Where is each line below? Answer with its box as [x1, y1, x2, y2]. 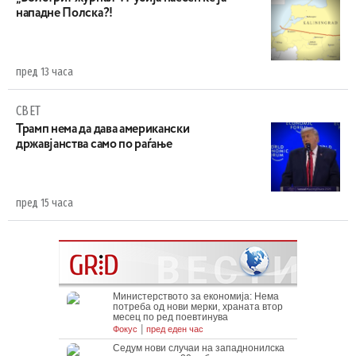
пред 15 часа [16, 195, 73, 210]
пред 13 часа [16, 64, 73, 79]
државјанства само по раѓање [16, 137, 172, 151]
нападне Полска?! [16, 6, 113, 20]
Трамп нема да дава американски [16, 122, 190, 136]
